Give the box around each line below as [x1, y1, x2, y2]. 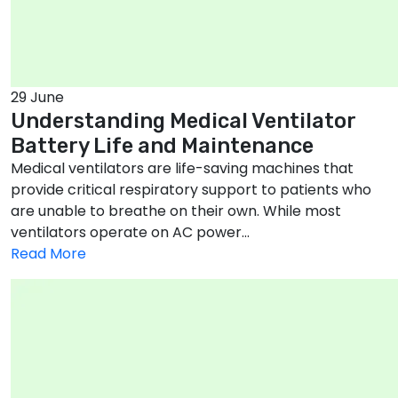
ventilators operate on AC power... [11, 222, 250, 243]
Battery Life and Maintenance [11, 133, 314, 159]
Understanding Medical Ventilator [11, 108, 356, 134]
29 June [11, 87, 64, 108]
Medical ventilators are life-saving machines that [11, 158, 354, 179]
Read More [11, 243, 86, 265]
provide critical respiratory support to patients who [11, 179, 371, 201]
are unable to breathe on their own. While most [11, 201, 341, 222]
